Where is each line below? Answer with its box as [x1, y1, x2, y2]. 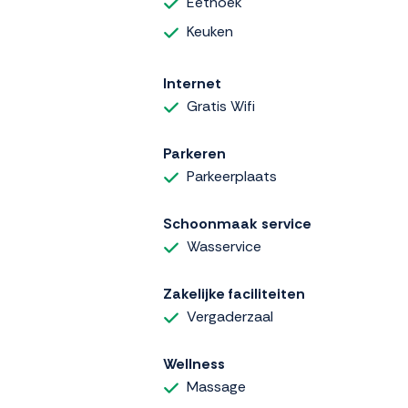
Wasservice [187, 237, 261, 257]
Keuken [187, 21, 233, 41]
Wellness [163, 354, 225, 374]
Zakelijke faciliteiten [163, 284, 305, 304]
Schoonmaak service [163, 214, 311, 234]
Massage [187, 377, 246, 397]
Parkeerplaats [187, 167, 277, 187]
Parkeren [163, 144, 226, 164]
